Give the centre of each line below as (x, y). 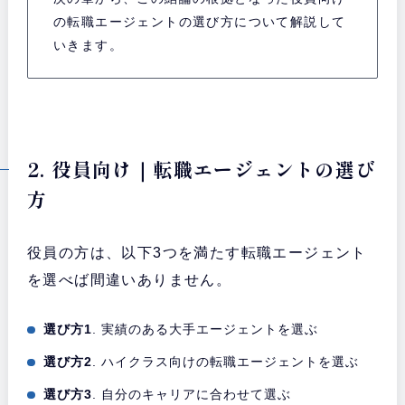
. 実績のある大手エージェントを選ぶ (206, 329)
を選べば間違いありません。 (129, 279)
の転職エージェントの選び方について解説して (199, 22)
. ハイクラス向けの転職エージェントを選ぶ (226, 361)
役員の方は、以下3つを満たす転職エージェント (197, 252)
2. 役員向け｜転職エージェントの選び (201, 169)
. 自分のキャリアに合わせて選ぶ (192, 394)
